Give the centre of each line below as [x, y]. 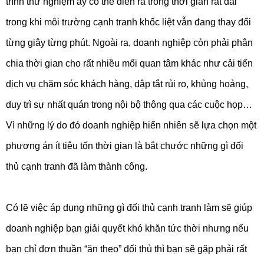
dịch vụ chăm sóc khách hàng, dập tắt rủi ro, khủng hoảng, [127, 84]
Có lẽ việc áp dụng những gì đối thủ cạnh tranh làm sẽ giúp [129, 208]
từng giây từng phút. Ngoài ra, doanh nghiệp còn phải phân [129, 43]
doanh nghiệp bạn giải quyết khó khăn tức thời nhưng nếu [127, 229]
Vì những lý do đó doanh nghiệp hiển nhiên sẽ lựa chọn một [131, 126]
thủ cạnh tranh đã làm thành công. [77, 167]
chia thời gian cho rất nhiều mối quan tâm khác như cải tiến [129, 64]
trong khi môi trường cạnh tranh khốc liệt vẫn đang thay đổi [128, 22]
